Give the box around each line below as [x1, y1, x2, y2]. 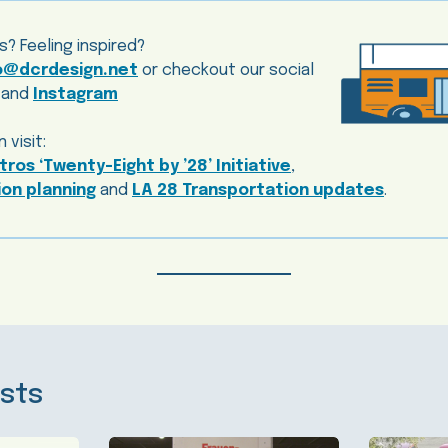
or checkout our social [142, 62, 314, 80]
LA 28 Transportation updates [132, 182, 384, 200]
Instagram [33, 86, 118, 104]
